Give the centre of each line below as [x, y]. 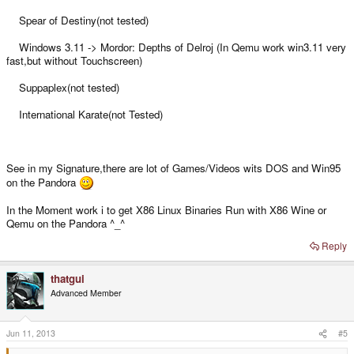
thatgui [68, 278]
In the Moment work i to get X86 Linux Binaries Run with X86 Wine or [166, 209]
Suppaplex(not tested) [63, 87]
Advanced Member [86, 292]
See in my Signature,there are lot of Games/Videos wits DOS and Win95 [173, 168]
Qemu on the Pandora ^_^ [66, 223]
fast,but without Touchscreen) [74, 60]
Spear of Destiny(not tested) [77, 20]
